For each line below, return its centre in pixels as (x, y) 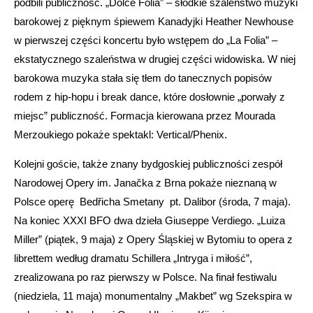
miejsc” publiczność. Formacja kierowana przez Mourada (145, 115)
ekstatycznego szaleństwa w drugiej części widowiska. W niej (155, 59)
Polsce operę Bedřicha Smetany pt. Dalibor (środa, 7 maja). (152, 201)
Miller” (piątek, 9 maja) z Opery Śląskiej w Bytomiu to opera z (153, 239)
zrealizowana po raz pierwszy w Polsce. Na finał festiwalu (145, 277)
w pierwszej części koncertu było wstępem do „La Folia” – (146, 40)
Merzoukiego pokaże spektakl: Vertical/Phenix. (121, 134)
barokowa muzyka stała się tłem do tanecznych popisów (143, 78)
